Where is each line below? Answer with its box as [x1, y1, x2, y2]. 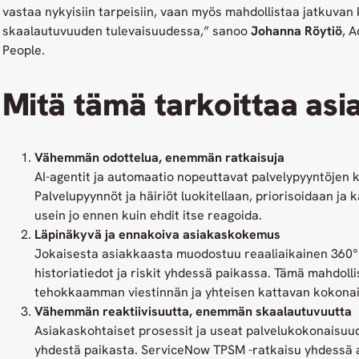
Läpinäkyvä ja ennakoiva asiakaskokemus [34, 226, 280, 244]
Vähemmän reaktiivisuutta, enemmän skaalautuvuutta [34, 303, 352, 321]
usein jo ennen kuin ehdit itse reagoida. [34, 207, 262, 224]
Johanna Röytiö [250, 22, 342, 39]
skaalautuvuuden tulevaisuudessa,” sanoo [2, 22, 251, 39]
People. [2, 41, 45, 58]
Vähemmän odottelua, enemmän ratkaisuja [34, 149, 284, 167]
